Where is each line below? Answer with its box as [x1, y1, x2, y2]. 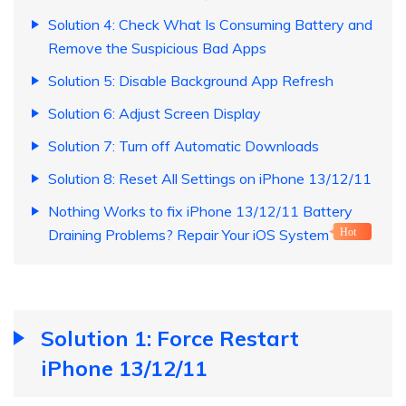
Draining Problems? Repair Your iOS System [48, 226, 329, 245]
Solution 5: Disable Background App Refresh [48, 72, 333, 91]
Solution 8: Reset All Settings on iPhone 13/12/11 [48, 169, 372, 188]
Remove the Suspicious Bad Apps [48, 39, 266, 58]
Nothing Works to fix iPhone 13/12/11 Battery [48, 202, 353, 221]
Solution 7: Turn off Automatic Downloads [48, 137, 319, 156]
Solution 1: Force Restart [41, 324, 299, 353]
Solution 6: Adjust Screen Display [48, 104, 261, 123]
